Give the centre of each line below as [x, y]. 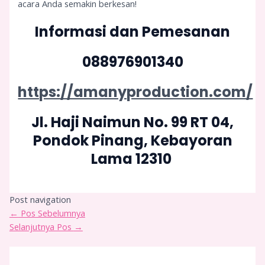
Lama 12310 [132, 159]
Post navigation [40, 199]
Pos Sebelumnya [51, 213]
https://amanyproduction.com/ [135, 92]
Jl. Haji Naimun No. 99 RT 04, [132, 122]
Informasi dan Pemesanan [132, 32]
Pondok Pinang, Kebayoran [132, 140]
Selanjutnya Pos [41, 226]
